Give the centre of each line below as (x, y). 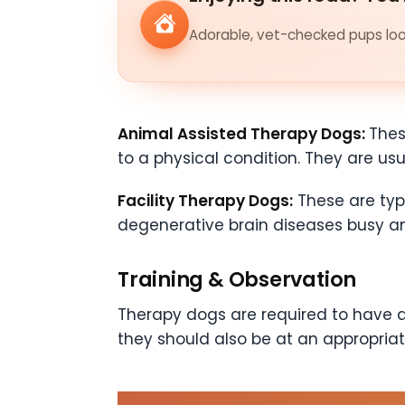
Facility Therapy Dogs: (205, 201)
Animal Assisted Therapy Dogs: (243, 134)
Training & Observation (237, 280)
